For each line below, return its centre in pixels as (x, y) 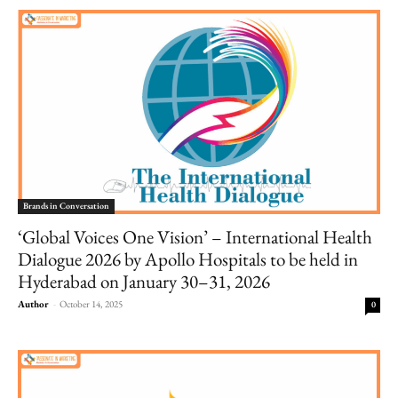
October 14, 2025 (91, 303)
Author (33, 303)
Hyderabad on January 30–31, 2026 (144, 281)
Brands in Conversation (66, 205)
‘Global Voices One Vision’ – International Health (195, 236)
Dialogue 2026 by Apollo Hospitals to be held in (188, 259)
